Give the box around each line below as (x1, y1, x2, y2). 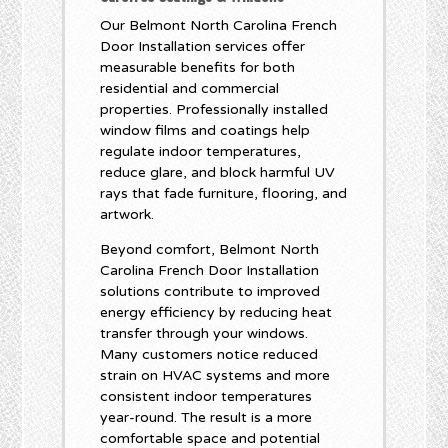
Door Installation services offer (100, 38, 306, 56)
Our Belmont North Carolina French (100, 17, 338, 35)
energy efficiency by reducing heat (100, 304, 333, 322)
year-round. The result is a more (100, 409, 313, 427)
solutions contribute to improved (100, 283, 321, 301)
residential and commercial (100, 80, 280, 98)
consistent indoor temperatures (100, 388, 313, 406)
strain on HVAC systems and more (100, 367, 331, 385)
